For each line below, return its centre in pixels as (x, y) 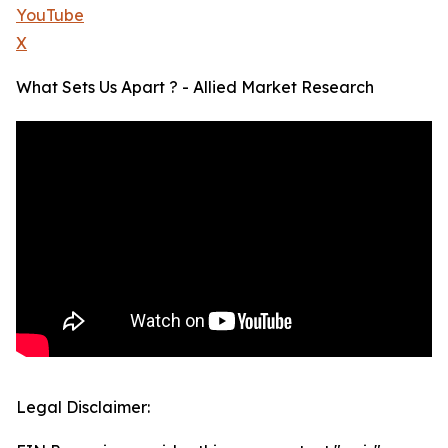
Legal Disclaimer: (83, 407)
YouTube (50, 15)
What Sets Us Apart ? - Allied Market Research (195, 87)
